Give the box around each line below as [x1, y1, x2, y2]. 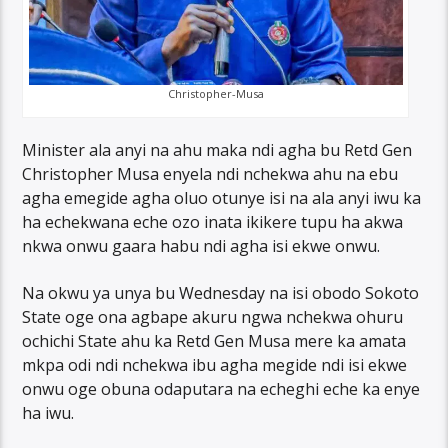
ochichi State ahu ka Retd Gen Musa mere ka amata [22, 329, 407, 352]
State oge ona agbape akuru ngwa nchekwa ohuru [22, 305, 404, 328]
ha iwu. [22, 401, 75, 424]
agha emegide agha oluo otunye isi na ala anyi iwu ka [22, 187, 422, 210]
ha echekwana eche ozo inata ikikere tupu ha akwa [22, 211, 404, 234]
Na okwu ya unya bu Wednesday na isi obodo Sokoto [22, 281, 420, 304]
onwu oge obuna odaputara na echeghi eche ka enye [22, 377, 421, 400]
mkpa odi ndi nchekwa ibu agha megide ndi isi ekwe [22, 353, 408, 376]
